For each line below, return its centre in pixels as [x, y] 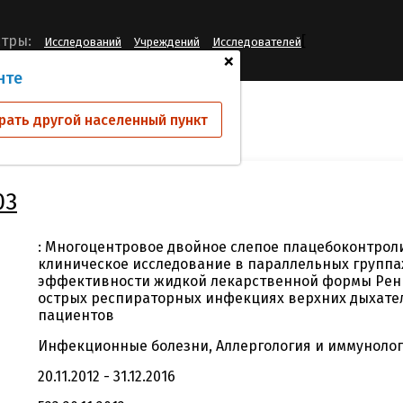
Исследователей [257, 42]
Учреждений [167, 42]
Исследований [83, 42]
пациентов [76, 315]
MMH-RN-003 [63, 116]
